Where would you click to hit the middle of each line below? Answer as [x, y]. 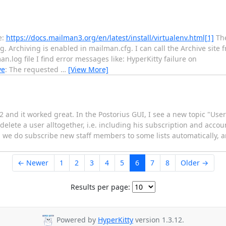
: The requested [33, 69]
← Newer [33, 163]
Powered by [76, 220]
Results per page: [100, 187]
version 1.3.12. [159, 220]
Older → [194, 163]
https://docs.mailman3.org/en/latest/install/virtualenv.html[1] [110, 37]
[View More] [88, 69]
